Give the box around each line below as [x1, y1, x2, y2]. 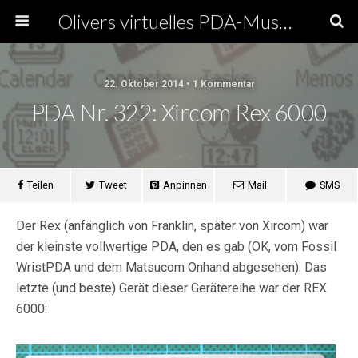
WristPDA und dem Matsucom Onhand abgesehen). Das [16, 260, 327, 275]
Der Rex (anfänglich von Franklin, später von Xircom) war [16, 218, 328, 233]
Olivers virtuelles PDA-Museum [278, 10, 292, 33]
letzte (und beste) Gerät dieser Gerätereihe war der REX [16, 280, 327, 296]
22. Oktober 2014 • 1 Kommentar [103, 78, 255, 89]
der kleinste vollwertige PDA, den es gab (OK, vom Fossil [16, 239, 336, 254]
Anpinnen [162, 179, 207, 191]
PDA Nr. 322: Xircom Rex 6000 [30, 99, 328, 126]
